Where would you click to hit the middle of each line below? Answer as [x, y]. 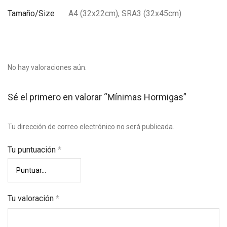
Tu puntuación [33, 150]
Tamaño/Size [31, 13]
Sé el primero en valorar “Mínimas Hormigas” [97, 97]
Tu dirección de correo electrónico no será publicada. [91, 127]
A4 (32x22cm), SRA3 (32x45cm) [125, 13]
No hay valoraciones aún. [47, 67]
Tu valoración [32, 198]
